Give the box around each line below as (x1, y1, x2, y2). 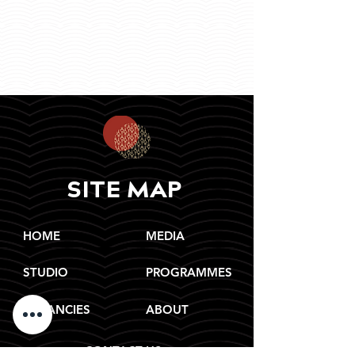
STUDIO (23, 265, 68, 280)
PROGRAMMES (146, 265, 232, 280)
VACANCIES (23, 302, 90, 317)
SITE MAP (67, 174, 182, 207)
